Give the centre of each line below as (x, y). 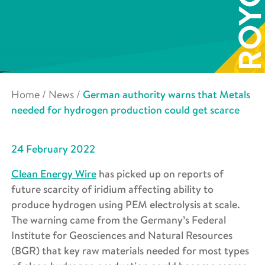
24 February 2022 (53, 149)
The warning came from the (75, 220)
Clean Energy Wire (54, 174)
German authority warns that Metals (167, 94)
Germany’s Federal (183, 220)
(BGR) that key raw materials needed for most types (130, 251)
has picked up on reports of (160, 174)
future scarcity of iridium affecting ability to (112, 189)
